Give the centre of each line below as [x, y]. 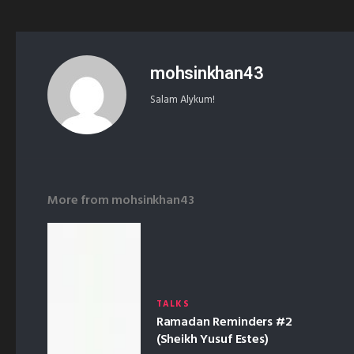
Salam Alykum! [183, 100]
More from [80, 200]
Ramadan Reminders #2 [224, 322]
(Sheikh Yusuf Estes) [212, 339]
